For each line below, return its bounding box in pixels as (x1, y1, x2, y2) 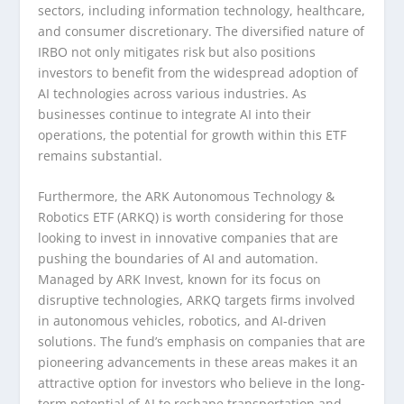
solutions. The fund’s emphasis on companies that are (38, 332, 366, 350)
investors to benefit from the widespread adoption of (38, 63, 359, 81)
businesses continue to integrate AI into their (38, 105, 312, 123)
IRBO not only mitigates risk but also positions (38, 42, 317, 60)
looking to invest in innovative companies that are (38, 228, 339, 246)
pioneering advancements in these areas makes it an (38, 353, 359, 371)
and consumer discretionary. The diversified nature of (38, 22, 365, 40)
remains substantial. (38, 146, 163, 164)
